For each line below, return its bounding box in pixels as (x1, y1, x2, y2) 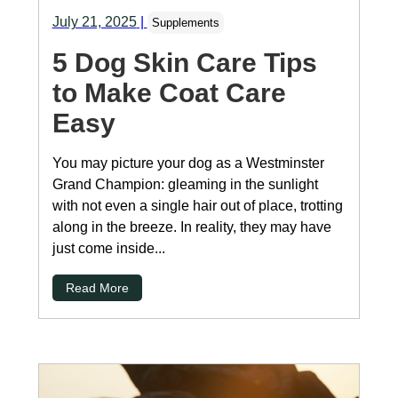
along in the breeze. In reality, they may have (52, 219, 331, 235)
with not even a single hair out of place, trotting (52, 198, 343, 214)
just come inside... (52, 241, 165, 257)
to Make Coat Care (52, 78, 286, 108)
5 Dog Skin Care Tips (52, 48, 317, 78)
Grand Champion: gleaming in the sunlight (52, 177, 318, 193)
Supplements (151, 16, 219, 30)
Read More (65, 281, 129, 296)
